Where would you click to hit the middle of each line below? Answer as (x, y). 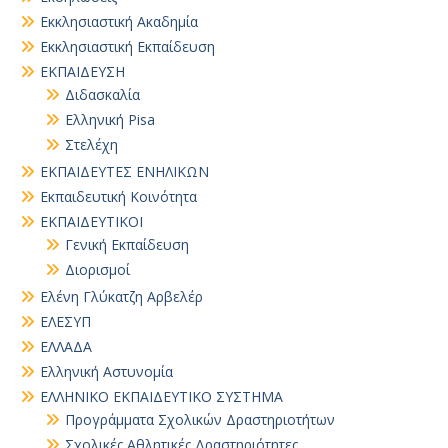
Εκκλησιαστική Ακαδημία (119, 21)
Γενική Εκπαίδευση (127, 244)
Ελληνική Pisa (110, 119)
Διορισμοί (97, 269)
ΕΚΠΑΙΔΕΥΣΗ (82, 71)
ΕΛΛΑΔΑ (66, 346)
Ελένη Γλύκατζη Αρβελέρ (121, 296)
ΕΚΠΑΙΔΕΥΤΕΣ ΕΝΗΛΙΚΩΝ (124, 171)
